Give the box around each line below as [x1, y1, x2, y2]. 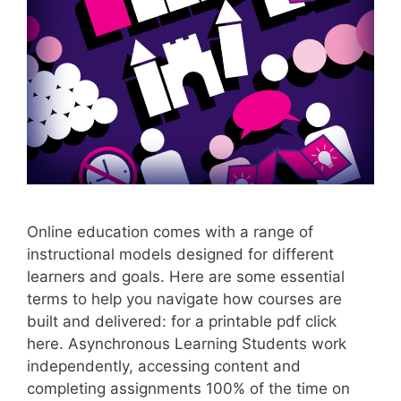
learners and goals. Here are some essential [27, 267, 345, 286]
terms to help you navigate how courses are [27, 289, 342, 308]
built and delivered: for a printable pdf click [27, 311, 337, 330]
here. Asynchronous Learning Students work [27, 334, 346, 353]
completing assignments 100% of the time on [27, 379, 350, 397]
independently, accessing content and [27, 356, 301, 375]
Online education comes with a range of [27, 222, 313, 241]
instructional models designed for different [27, 244, 334, 263]
